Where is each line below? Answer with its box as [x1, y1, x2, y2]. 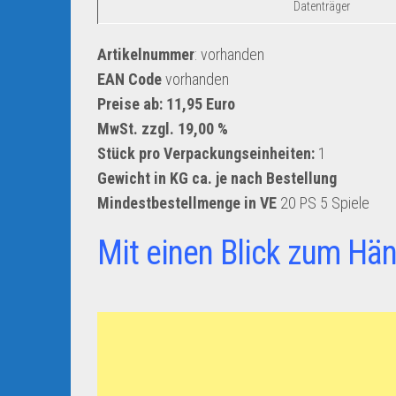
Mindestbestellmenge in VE [97, 194, 277, 212]
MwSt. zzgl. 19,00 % [97, 119, 228, 138]
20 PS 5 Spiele [277, 194, 369, 212]
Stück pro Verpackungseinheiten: [97, 144, 315, 163]
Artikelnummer [97, 45, 194, 64]
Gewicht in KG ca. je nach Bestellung [97, 169, 337, 187]
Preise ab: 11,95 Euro [97, 95, 235, 113]
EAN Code [97, 70, 162, 88]
